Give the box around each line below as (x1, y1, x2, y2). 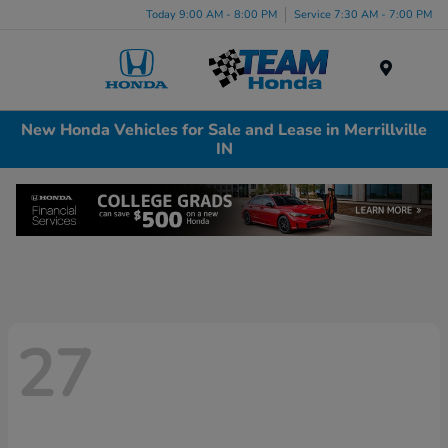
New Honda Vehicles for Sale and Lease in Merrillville (21, 118, 427, 141)
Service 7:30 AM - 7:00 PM (294, 6, 432, 22)
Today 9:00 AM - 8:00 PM (146, 6, 277, 22)
